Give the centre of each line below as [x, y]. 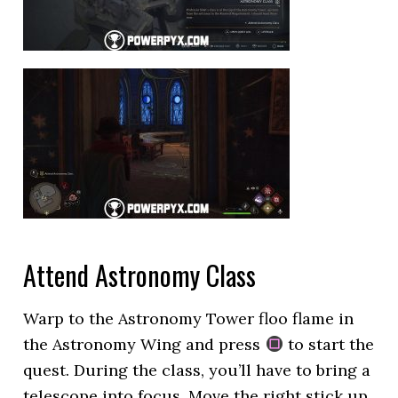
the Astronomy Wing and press [144, 344]
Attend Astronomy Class [140, 275]
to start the [328, 344]
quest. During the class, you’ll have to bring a [197, 370]
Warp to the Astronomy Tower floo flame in [189, 318]
